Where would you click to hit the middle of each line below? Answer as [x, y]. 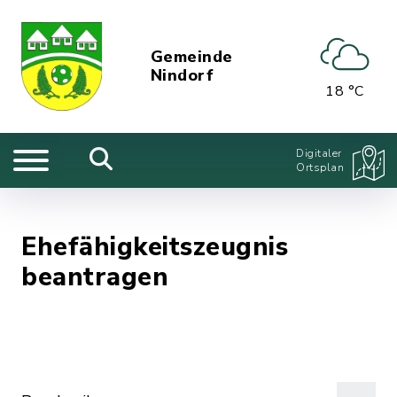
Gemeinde [191, 57]
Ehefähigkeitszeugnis [155, 247]
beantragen [95, 277]
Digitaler [319, 153]
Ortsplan [320, 167]
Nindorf [182, 75]
